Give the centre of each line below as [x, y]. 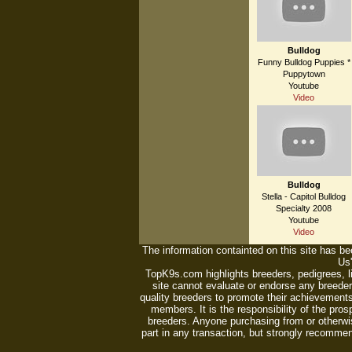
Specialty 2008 [304, 208]
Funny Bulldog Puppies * [304, 62]
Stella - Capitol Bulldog [304, 196]
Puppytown [304, 74]
